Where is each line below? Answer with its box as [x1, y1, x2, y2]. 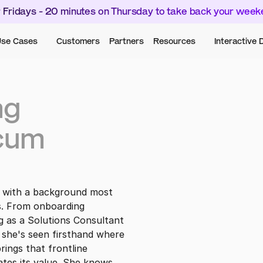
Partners [109, 36, 144, 46]
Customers [56, 36, 100, 46]
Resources [153, 36, 195, 46]
